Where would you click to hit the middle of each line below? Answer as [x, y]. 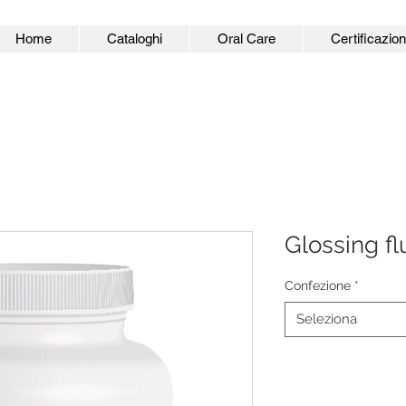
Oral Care [246, 39]
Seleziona [327, 319]
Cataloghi [135, 39]
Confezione [318, 285]
